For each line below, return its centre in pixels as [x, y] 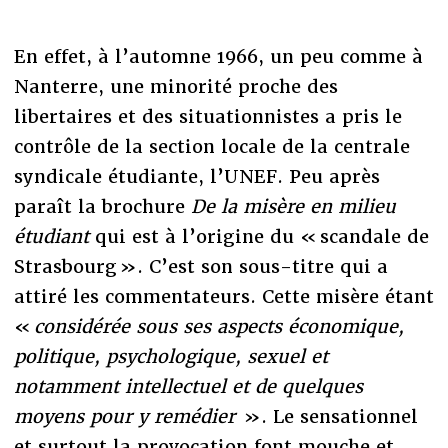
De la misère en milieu [293, 207]
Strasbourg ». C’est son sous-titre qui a [200, 267]
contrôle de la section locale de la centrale [211, 147]
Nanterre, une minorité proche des [175, 87]
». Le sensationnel [329, 417]
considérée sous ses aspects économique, [218, 327]
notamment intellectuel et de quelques [188, 387]
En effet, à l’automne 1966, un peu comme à [218, 57]
